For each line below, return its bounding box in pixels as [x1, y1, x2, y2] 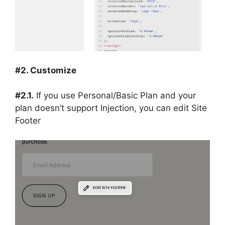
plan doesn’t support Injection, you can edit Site [15, 103, 207, 114]
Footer [15, 116, 41, 126]
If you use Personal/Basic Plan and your [34, 90, 196, 101]
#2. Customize [15, 65, 76, 75]
